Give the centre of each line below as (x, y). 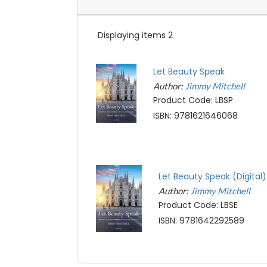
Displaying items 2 (135, 35)
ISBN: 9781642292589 (202, 220)
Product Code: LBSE (198, 205)
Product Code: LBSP (193, 100)
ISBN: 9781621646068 (196, 115)
